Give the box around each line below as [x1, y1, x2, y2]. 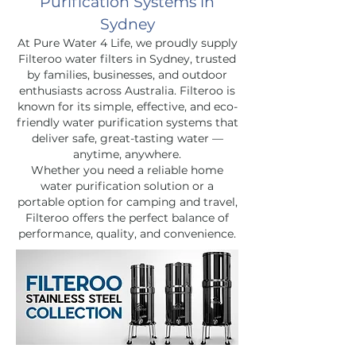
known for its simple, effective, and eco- [17, 99, 238, 114]
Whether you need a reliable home [31, 162, 223, 177]
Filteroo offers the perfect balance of [25, 210, 229, 225]
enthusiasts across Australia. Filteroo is [19, 83, 235, 98]
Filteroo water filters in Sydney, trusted [18, 51, 236, 66]
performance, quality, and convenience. [18, 226, 236, 241]
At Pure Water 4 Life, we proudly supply [17, 35, 238, 50]
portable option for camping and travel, [17, 194, 238, 209]
